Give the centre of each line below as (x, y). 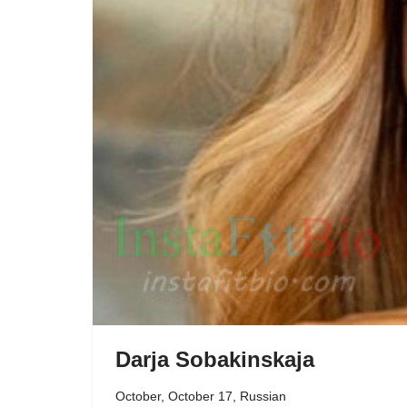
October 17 (200, 396)
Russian (263, 396)
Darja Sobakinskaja (215, 359)
